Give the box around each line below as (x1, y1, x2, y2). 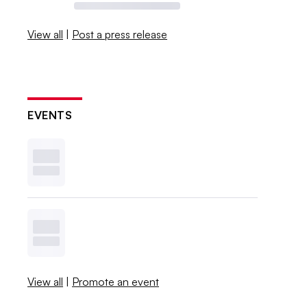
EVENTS (27, 108, 73, 122)
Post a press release (72, 27, 168, 41)
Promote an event (72, 274, 160, 288)
